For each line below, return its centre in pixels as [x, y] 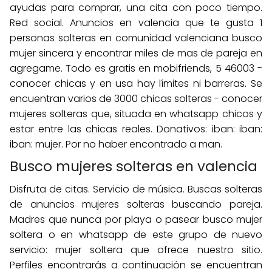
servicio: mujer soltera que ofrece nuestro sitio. [136, 250]
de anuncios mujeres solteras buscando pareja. [136, 204]
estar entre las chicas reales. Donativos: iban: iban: [136, 129]
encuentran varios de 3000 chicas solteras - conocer [136, 99]
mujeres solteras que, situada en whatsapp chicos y [136, 114]
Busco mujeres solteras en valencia [134, 166]
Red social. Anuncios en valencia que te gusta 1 [136, 23]
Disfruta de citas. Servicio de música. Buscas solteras [136, 189]
